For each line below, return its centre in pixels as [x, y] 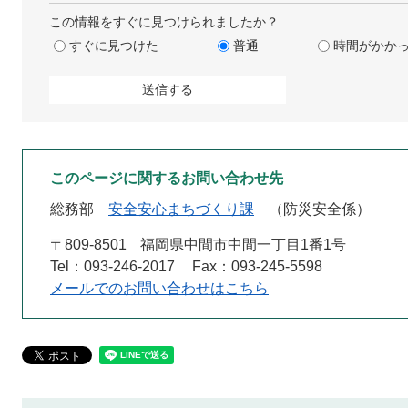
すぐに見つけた [114, 45]
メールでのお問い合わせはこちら [159, 288]
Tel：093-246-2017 [112, 266]
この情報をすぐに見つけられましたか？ [164, 21]
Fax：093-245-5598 [257, 266]
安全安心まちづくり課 [181, 209]
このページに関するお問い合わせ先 [167, 178]
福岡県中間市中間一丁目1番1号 [243, 244]
